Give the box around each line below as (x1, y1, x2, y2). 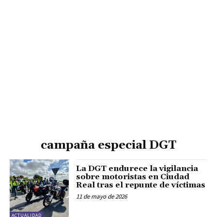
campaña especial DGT (41, 138, 176, 153)
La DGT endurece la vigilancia (76, 164, 199, 174)
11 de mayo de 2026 (76, 192, 127, 201)
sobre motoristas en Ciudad (76, 172, 190, 182)
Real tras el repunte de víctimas (76, 180, 206, 190)
